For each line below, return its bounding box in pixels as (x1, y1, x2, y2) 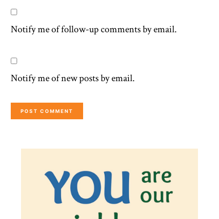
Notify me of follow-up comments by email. (11, 22, 177, 36)
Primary (10, 137, 76, 163)
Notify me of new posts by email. (11, 71, 135, 85)
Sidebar (10, 162, 70, 188)
